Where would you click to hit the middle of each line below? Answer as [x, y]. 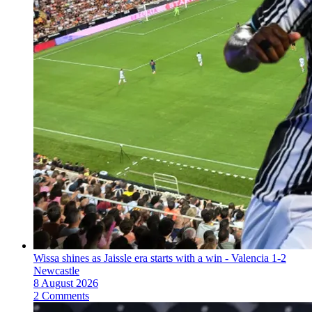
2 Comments [61, 295]
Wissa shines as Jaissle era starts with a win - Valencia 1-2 [160, 258]
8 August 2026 [66, 283]
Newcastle [56, 270]
